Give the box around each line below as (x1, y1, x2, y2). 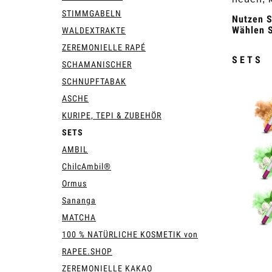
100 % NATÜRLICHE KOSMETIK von (62, 229, 198, 239)
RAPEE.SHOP (62, 246, 112, 256)
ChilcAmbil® (62, 161, 111, 171)
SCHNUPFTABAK (62, 76, 126, 86)
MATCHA (62, 212, 96, 222)
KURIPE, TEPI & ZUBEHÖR (62, 110, 161, 120)
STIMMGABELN (62, 8, 121, 18)
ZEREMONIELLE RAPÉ (62, 42, 146, 52)
